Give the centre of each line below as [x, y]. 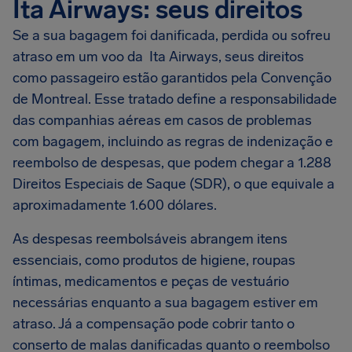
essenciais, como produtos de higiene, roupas [154, 260]
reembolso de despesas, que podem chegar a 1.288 [172, 163]
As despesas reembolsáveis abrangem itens [150, 239]
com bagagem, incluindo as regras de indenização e [173, 141]
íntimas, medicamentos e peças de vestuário [151, 281]
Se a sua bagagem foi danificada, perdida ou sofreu [172, 35]
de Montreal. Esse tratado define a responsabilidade [175, 99]
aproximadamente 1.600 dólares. [115, 205]
